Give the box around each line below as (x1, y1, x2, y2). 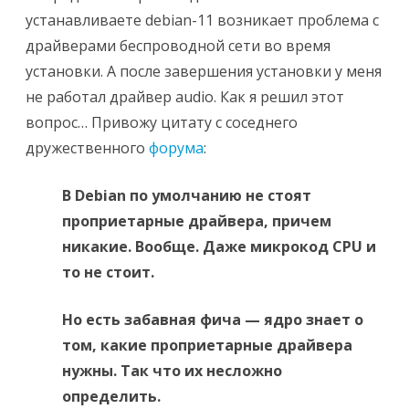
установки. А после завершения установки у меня (26, 61, 382, 82)
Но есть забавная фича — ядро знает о (62, 309, 363, 330)
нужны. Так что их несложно (62, 361, 282, 382)
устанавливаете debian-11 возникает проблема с (26, 10, 379, 31)
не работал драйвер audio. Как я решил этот (26, 87, 344, 108)
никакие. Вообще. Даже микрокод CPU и (62, 236, 376, 257)
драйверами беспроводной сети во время (26, 36, 330, 57)
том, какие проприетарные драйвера (62, 335, 352, 356)
